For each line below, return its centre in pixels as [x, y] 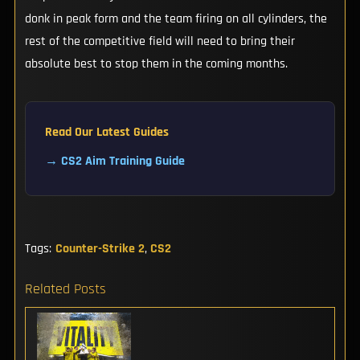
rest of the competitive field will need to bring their [160, 41]
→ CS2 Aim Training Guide [115, 161]
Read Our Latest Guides [106, 132]
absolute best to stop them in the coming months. [156, 63]
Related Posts [65, 290]
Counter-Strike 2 [100, 249]
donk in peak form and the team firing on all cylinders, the [176, 18]
